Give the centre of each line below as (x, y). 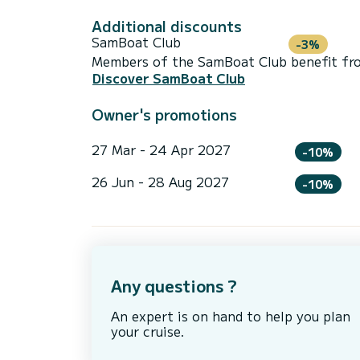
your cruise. (148, 331)
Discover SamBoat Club (169, 78)
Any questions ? (174, 286)
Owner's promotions (164, 115)
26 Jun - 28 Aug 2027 (160, 181)
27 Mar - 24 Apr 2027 (161, 150)
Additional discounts (167, 25)
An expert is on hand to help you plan (231, 316)
